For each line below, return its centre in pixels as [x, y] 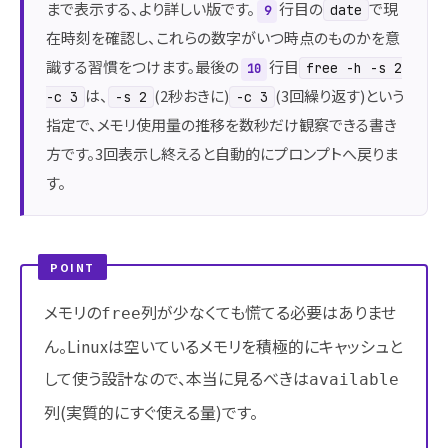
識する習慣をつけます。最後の [142, 66]
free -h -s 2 [354, 67]
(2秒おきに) [191, 95]
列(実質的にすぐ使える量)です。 [151, 411]
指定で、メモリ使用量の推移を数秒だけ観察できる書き [221, 124]
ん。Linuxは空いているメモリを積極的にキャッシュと [223, 345]
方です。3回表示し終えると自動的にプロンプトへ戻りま [222, 153]
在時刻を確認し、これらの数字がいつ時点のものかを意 [223, 37]
